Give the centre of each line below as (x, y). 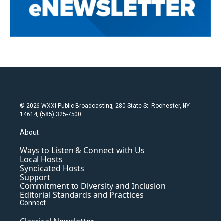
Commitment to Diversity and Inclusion (93, 186)
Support (35, 177)
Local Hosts (41, 160)
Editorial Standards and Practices (82, 195)
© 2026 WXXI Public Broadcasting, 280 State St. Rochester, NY (105, 106)
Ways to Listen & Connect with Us (82, 151)
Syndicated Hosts (52, 168)
